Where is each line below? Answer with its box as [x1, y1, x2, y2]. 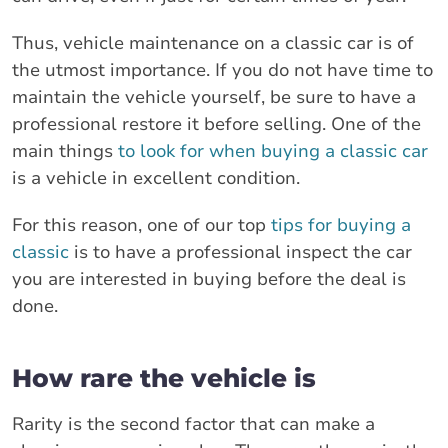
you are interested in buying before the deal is [12, 266, 406, 291]
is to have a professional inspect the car [69, 239, 412, 264]
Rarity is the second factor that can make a [12, 411, 375, 436]
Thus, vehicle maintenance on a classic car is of [12, 30, 414, 55]
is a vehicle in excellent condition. [12, 165, 300, 190]
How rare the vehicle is [12, 362, 316, 393]
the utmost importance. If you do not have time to [12, 57, 433, 82]
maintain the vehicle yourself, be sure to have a [12, 84, 416, 109]
